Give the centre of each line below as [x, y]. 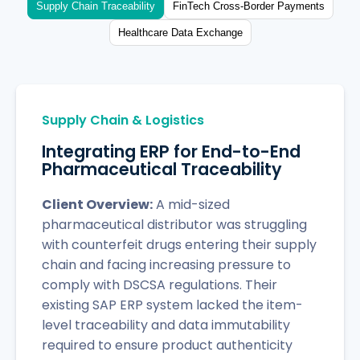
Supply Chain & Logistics [123, 120]
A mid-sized [191, 205]
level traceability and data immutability [166, 325]
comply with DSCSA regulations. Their [160, 285]
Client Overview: [97, 205]
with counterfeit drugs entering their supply [179, 245]
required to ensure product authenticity [167, 346]
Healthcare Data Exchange [219, 32]
